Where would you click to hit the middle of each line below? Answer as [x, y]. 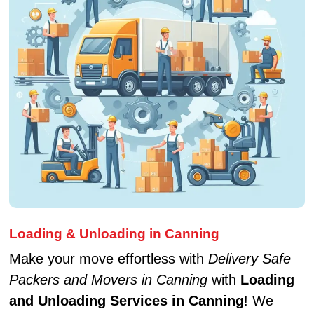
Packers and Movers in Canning [108, 279]
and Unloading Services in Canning [126, 300]
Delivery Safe [249, 258]
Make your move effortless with [108, 258]
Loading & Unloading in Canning [114, 234]
